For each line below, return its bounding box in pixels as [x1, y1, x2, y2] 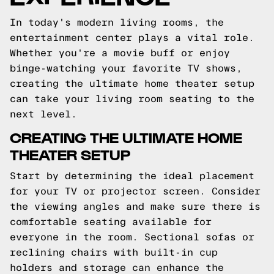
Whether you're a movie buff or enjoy [10, 48, 230, 58]
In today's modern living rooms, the [10, 17, 224, 28]
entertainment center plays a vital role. [10, 32, 254, 43]
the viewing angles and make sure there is [10, 201, 261, 212]
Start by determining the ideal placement [10, 171, 254, 181]
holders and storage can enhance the [10, 262, 224, 273]
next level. [10, 109, 77, 119]
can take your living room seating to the [10, 94, 254, 104]
